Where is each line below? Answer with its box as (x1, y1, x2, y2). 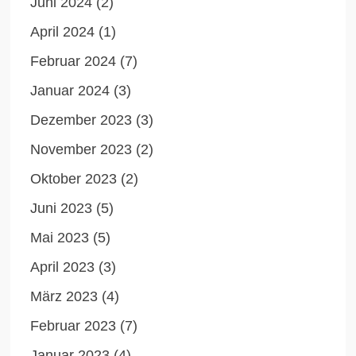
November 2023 (30, 141, 133, 157)
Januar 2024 (30, 82, 110, 99)
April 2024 (30, 23, 95, 40)
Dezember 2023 (30, 111, 133, 128)
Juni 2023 (30, 199, 93, 216)
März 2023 (30, 288, 99, 304)
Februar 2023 (30, 317, 117, 334)
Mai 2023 (30, 229, 90, 246)
